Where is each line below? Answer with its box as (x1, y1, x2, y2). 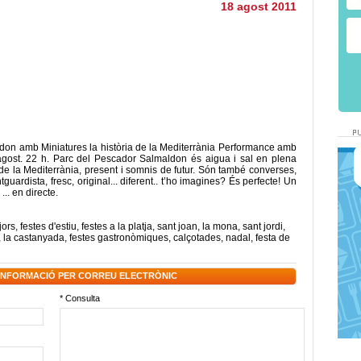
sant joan (157, 221, 197, 232)
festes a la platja (81, 221, 152, 232)
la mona (202, 221, 238, 232)
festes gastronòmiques (69, 232, 168, 243)
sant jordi (243, 221, 283, 232)
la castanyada (3, 232, 64, 243)
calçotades (173, 232, 221, 243)
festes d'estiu (20, 221, 77, 232)
